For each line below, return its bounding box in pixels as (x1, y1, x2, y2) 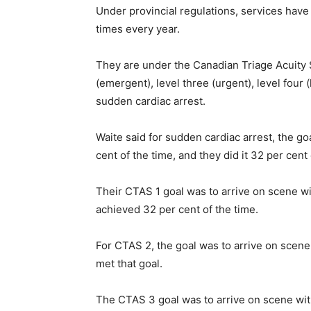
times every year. (96, 22, 180, 35)
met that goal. (96, 257, 162, 270)
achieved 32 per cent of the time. (96, 203, 258, 216)
